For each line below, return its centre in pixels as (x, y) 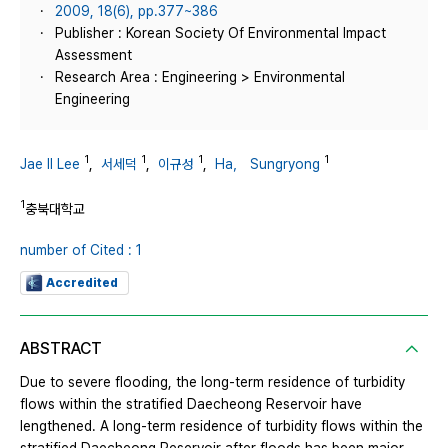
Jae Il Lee (50, 163)
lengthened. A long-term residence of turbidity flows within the (221, 426)
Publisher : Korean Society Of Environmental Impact (220, 33)
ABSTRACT (61, 349)
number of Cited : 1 (81, 250)
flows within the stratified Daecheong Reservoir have (191, 404)
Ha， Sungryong (267, 163)
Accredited (82, 283)
